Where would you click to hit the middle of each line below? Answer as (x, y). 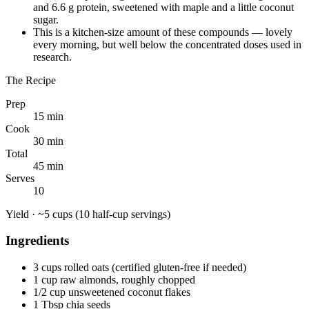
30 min (48, 141)
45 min (48, 166)
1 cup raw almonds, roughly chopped (114, 280)
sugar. (46, 19)
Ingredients (37, 241)
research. (52, 57)
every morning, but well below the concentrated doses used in (167, 44)
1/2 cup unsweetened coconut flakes (112, 292)
